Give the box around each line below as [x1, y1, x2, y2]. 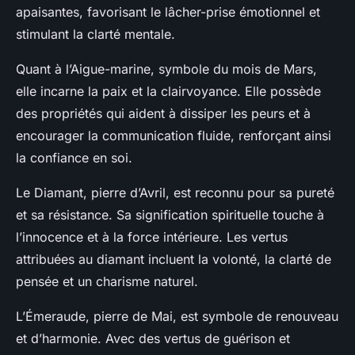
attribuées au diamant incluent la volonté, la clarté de [16, 251, 331, 268]
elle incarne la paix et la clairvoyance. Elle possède [16, 83, 321, 100]
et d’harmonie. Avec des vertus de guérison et [16, 330, 290, 347]
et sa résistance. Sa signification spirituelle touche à [16, 207, 324, 223]
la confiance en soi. [16, 150, 132, 166]
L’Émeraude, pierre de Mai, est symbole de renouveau [16, 308, 338, 325]
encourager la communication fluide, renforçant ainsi [16, 128, 331, 144]
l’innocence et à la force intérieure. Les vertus [16, 229, 288, 246]
